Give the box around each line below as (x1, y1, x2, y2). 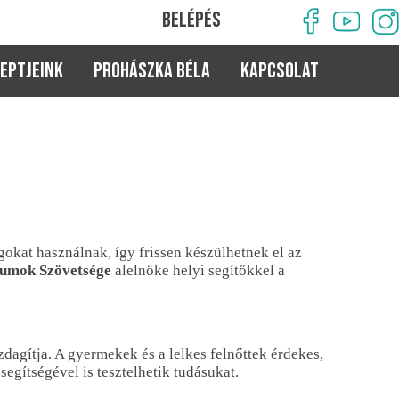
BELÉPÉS (162, 7, 221, 33)
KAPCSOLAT (240, 58, 319, 84)
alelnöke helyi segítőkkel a (111, 261, 285, 279)
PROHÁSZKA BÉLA (94, 58, 210, 84)
